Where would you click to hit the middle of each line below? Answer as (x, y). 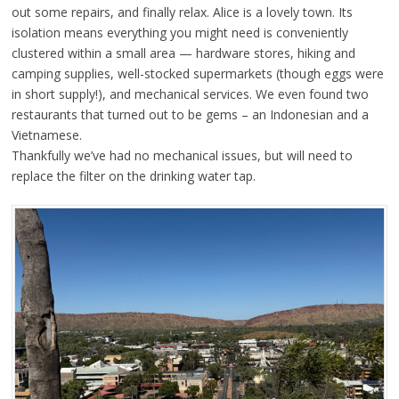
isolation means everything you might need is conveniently (179, 32)
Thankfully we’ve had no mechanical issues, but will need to (182, 155)
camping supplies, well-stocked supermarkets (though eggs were (197, 73)
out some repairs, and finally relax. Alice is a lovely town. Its (182, 12)
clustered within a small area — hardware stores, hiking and (183, 53)
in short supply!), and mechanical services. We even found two (190, 94)
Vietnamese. (46, 134)
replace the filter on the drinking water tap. (133, 175)
